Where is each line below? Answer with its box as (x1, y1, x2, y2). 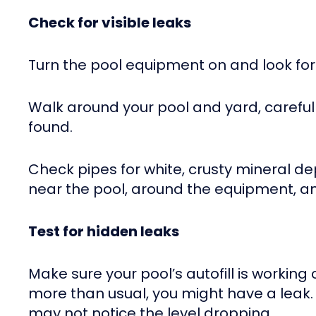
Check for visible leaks (28, 13, 191, 33)
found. (28, 117, 73, 138)
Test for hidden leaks (28, 221, 179, 242)
